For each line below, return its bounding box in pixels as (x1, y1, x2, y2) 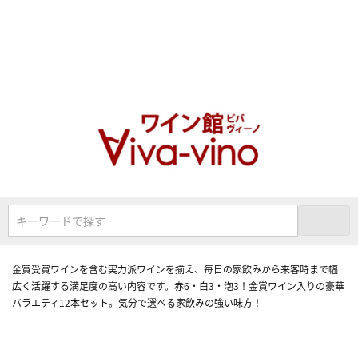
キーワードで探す (16, 212, 105, 229)
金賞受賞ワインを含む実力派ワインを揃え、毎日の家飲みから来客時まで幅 (12, 261, 338, 276)
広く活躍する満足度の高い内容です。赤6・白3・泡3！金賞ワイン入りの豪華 (12, 278, 344, 292)
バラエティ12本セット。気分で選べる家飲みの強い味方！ (12, 295, 262, 309)
